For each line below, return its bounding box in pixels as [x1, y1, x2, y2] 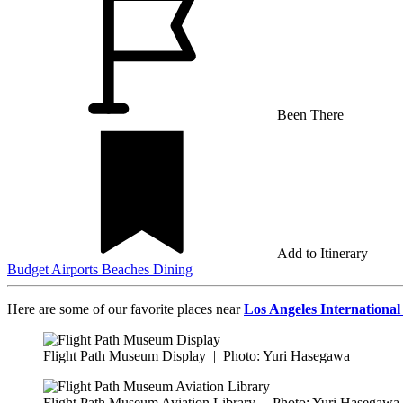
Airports [51, 261, 102, 277]
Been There [277, 106, 344, 122]
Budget [7, 261, 51, 277]
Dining [153, 261, 193, 277]
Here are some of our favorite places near [7, 300, 244, 317]
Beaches [102, 261, 153, 277]
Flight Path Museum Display [43, 347, 206, 363]
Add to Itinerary [277, 245, 368, 261]
